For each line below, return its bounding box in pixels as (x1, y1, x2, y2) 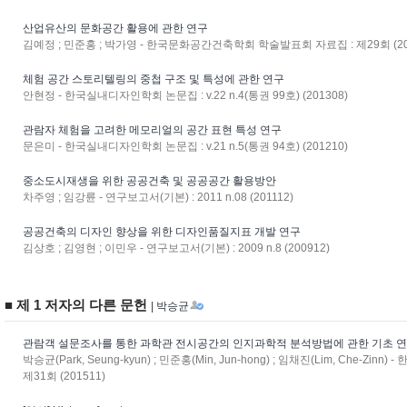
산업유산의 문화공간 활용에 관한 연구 (23, 22, 208, 35)
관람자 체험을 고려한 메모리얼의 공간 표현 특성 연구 (23, 124, 282, 136)
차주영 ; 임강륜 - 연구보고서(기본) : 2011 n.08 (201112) (23, 191, 293, 203)
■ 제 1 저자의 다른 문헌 (5, 297, 151, 313)
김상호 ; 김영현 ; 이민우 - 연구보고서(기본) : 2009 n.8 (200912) (23, 242, 330, 254)
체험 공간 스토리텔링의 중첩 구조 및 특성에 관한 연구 (23, 73, 284, 85)
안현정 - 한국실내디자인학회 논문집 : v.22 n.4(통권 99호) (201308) (23, 89, 348, 102)
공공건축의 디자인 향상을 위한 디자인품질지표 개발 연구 (23, 225, 301, 238)
